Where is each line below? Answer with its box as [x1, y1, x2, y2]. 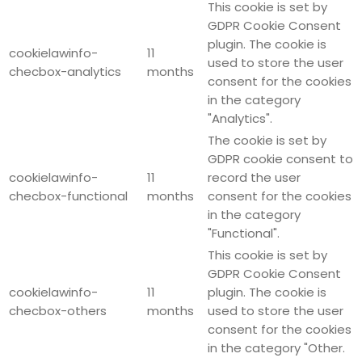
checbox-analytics [9, 62, 121, 80]
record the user [208, 168, 301, 186]
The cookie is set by [208, 131, 326, 149]
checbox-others [9, 301, 107, 319]
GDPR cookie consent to [208, 149, 353, 167]
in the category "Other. [208, 339, 345, 356]
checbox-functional [9, 187, 128, 204]
